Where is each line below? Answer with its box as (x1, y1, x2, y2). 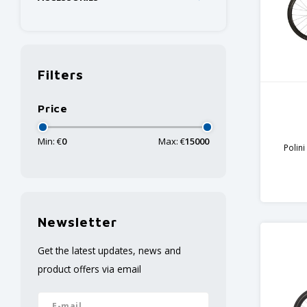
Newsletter (38, 214, 117, 230)
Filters (38, 66, 84, 82)
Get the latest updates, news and (38, 244, 181, 257)
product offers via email (38, 262, 141, 275)
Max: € (158, 135, 185, 147)
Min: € (38, 135, 62, 147)
